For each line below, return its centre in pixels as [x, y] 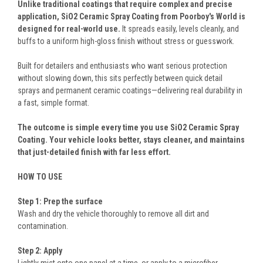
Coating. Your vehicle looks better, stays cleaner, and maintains [131, 139]
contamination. [43, 226]
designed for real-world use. [69, 28]
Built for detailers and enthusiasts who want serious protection [122, 65]
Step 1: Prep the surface [60, 201]
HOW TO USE [40, 176]
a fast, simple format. [53, 102]
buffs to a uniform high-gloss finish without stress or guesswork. [126, 41]
